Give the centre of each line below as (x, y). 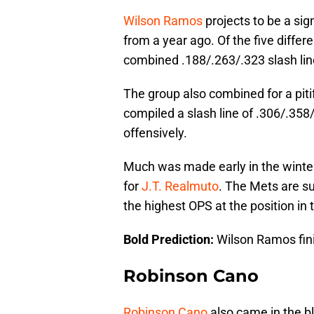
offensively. (155, 133)
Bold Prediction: (169, 240)
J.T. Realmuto (180, 186)
